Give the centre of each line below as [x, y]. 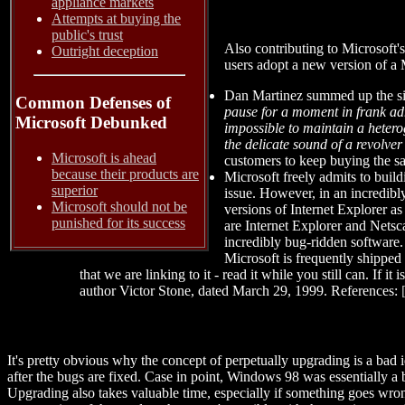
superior [75, 190]
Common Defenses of [93, 103]
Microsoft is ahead [104, 157]
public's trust [87, 35]
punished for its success [118, 222]
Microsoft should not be [119, 206]
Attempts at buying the [116, 19]
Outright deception [105, 52]
